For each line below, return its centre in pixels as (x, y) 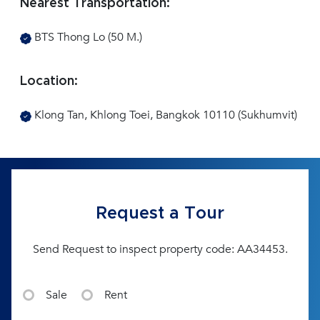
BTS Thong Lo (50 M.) (87, 37)
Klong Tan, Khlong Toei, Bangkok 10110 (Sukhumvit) (164, 115)
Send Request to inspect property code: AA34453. (160, 250)
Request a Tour (160, 214)
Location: (49, 82)
